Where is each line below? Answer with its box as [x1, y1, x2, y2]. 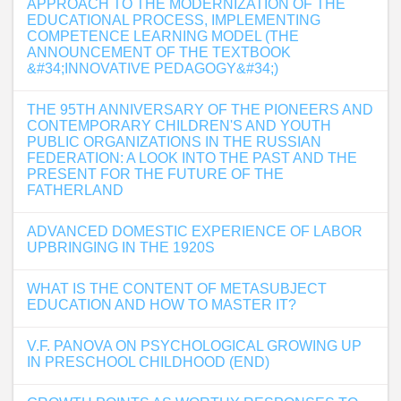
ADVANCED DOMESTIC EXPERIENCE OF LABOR [27, 224, 363, 239]
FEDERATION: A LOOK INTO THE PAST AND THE [27, 150, 357, 166]
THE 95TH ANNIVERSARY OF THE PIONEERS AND [27, 102, 373, 117]
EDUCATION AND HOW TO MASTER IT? [27, 297, 296, 312]
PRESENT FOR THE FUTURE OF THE [27, 166, 284, 182]
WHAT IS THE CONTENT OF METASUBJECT [27, 281, 327, 296]
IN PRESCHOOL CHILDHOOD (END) [27, 354, 269, 370]
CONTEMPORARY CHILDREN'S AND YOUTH [27, 118, 331, 133]
